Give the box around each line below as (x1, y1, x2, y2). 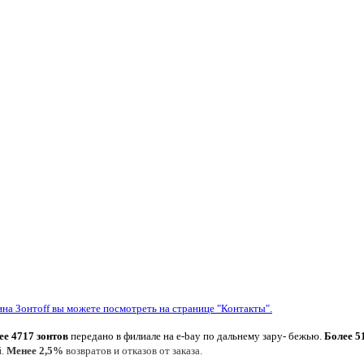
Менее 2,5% (6, 344, 63, 357)
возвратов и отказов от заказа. (63, 344, 205, 357)
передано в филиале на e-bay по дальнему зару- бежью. (68, 329, 324, 342)
